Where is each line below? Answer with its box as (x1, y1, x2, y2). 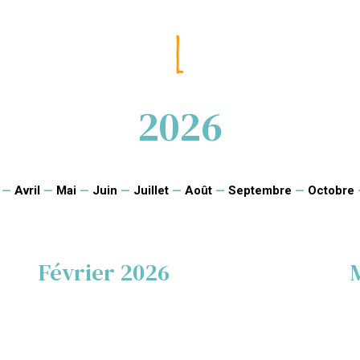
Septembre (227, 183, 292, 198)
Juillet (133, 183, 169, 198)
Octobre (307, 183, 354, 198)
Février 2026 (39, 256, 170, 288)
